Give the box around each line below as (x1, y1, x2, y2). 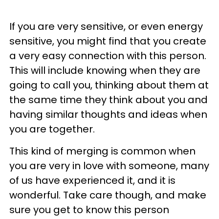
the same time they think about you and (9, 92, 208, 107)
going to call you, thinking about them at (9, 78, 209, 92)
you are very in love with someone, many (9, 158, 209, 173)
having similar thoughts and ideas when (9, 107, 207, 121)
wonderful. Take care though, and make (9, 188, 206, 202)
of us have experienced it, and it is (9, 173, 175, 187)
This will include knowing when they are (9, 63, 200, 77)
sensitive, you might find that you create (9, 34, 206, 48)
